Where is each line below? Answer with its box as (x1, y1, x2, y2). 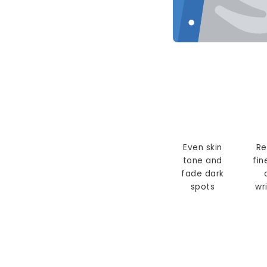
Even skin (183, 142, 222, 154)
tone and (182, 155, 222, 167)
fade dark (181, 168, 224, 180)
